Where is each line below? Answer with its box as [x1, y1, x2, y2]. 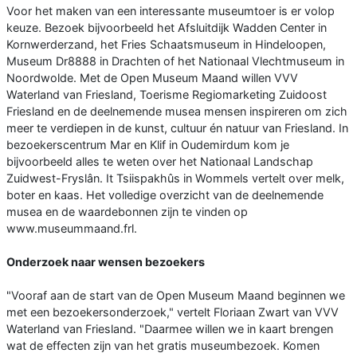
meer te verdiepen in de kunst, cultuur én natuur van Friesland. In [6, 120, 348, 135]
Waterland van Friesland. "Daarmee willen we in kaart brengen [6, 321, 333, 335]
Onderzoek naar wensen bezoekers [6, 254, 205, 269]
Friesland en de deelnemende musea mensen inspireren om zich [6, 104, 347, 118]
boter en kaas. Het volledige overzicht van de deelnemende [6, 187, 324, 202]
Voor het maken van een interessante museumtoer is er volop [6, 3, 335, 18]
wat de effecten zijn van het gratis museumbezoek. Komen [6, 338, 320, 352]
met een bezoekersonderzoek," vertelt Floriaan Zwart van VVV [6, 304, 339, 319]
